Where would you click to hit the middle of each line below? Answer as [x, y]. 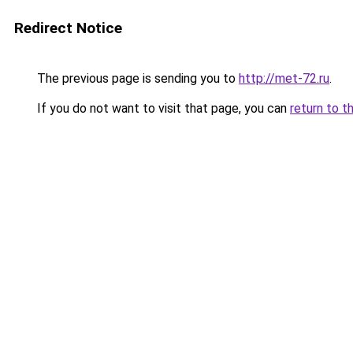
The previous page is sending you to [136, 78]
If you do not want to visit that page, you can [162, 108]
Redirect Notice [68, 28]
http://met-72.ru [284, 78]
